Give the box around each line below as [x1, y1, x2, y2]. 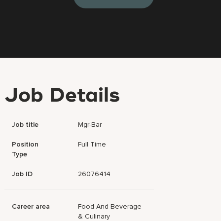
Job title [12, 120, 39, 129]
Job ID [12, 170, 33, 178]
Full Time [78, 140, 107, 148]
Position [12, 140, 39, 148]
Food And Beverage [78, 202, 142, 211]
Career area [12, 202, 50, 211]
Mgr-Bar [78, 120, 102, 129]
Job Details [4, 86, 120, 106]
